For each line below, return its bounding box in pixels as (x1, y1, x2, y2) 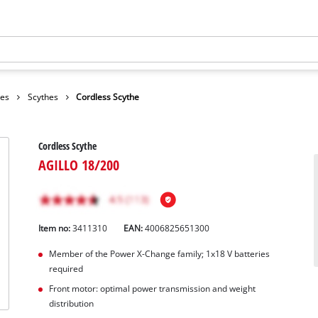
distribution (48, 298, 94, 309)
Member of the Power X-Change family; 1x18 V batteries (48, 248, 270, 260)
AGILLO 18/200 (38, 155, 120, 175)
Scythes (27, 91, 58, 102)
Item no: (38, 223, 73, 234)
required (48, 263, 83, 275)
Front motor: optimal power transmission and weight (48, 283, 256, 295)
